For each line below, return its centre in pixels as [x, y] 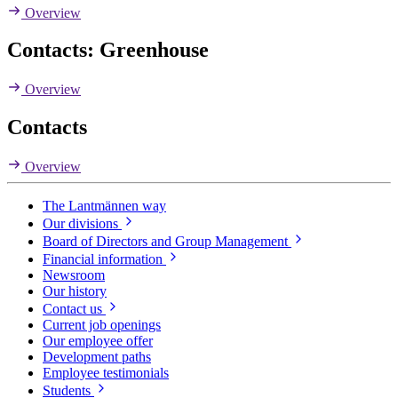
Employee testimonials [106, 373]
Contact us [74, 309]
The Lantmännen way [104, 206]
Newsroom [74, 275]
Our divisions [82, 224]
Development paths [97, 357]
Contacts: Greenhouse [108, 50]
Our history [75, 291]
